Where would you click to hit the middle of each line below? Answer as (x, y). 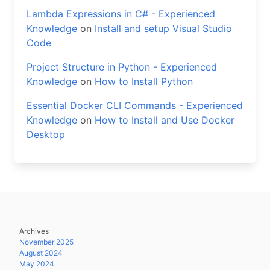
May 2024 (37, 264)
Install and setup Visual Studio (163, 28)
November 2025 (46, 242)
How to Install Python (144, 81)
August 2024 (41, 253)
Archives (34, 231)
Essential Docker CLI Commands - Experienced (135, 105)
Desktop (46, 134)
